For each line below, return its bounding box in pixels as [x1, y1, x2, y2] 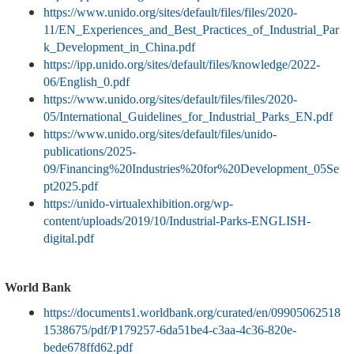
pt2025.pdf [43, 179, 98, 194]
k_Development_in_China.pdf [43, 40, 195, 55]
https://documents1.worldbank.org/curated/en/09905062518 [43, 306, 341, 320]
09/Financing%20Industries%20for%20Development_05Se [43, 162, 339, 176]
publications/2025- [43, 145, 136, 159]
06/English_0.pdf [43, 75, 130, 89]
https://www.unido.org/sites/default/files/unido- [43, 127, 277, 141]
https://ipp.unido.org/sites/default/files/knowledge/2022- [43, 58, 320, 72]
